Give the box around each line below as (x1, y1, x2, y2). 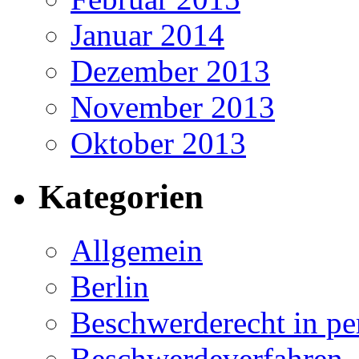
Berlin (71, 269, 149, 305)
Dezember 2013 (71, 54, 270, 89)
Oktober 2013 (71, 126, 246, 161)
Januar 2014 (71, 18, 224, 53)
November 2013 (71, 90, 275, 125)
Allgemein (71, 233, 203, 268)
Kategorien (38, 178, 204, 216)
